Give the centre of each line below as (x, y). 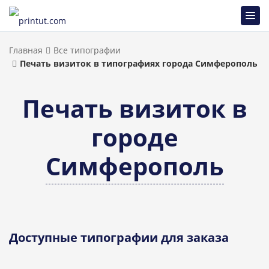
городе (134, 137)
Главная (26, 50)
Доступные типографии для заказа (119, 237)
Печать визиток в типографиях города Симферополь (139, 63)
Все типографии (87, 50)
